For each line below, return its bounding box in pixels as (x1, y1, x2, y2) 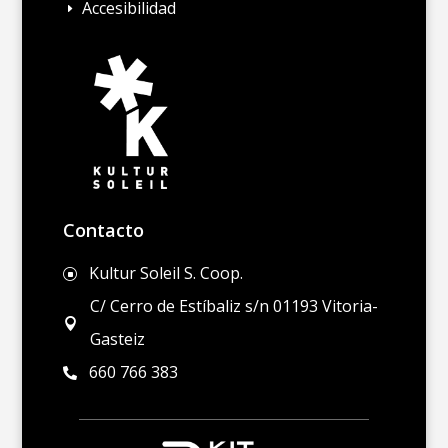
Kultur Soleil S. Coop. (88, 262, 243, 285)
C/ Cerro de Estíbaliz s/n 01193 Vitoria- (90, 295, 379, 318)
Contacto (62, 218, 144, 243)
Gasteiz (90, 328, 146, 351)
